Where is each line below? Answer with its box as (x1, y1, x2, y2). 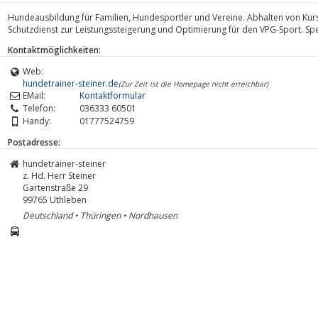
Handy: (23, 114, 51, 127)
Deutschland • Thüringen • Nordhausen (23, 209, 177, 221)
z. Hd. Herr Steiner (23, 169, 96, 182)
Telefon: (23, 102, 55, 114)
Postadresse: (8, 136, 60, 148)
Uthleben (50, 193, 87, 206)
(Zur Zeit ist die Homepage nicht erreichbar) (119, 78, 268, 89)
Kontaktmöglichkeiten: (8, 43, 101, 56)
